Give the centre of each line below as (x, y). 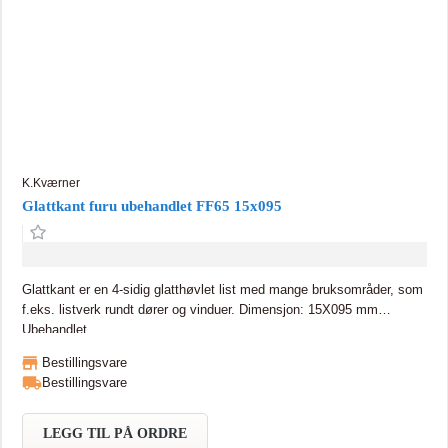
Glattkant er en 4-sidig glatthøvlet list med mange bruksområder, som (222, 289)
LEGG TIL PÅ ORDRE (114, 433)
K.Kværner (50, 182)
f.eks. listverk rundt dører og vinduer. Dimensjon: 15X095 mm (130, 309)
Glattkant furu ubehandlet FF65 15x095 (151, 205)
